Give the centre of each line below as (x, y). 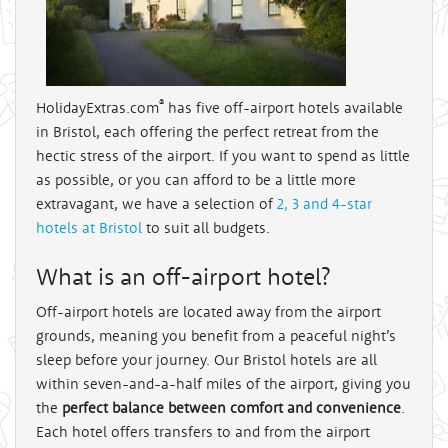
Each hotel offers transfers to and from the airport (203, 432)
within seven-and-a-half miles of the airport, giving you (223, 384)
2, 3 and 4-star (324, 204)
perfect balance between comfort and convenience (231, 408)
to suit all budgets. (206, 228)
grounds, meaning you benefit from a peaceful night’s (216, 336)
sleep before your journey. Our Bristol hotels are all (206, 360)
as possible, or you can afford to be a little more (196, 180)
